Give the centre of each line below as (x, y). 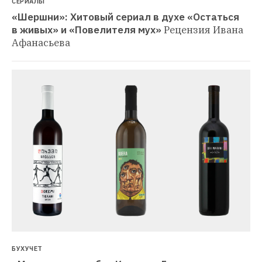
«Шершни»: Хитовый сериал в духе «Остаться (125, 17)
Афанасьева (41, 43)
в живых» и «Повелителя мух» (87, 30)
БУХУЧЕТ (27, 248)
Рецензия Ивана (204, 30)
